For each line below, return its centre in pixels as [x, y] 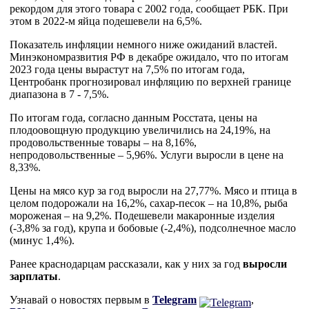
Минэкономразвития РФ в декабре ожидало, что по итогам [149, 57]
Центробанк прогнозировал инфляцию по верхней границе [150, 82]
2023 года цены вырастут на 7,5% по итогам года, [127, 69]
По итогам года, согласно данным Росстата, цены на [133, 118]
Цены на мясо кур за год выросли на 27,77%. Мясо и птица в [153, 191]
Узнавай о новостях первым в [81, 300]
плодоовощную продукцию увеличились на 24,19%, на [140, 130]
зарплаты [34, 276]
